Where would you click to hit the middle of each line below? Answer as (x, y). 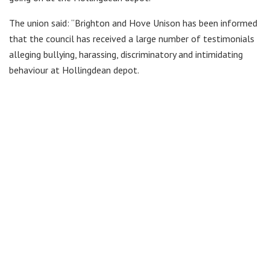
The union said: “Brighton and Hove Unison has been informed (133, 23)
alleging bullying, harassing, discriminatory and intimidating (126, 54)
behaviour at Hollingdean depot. (74, 70)
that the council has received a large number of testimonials (132, 38)
